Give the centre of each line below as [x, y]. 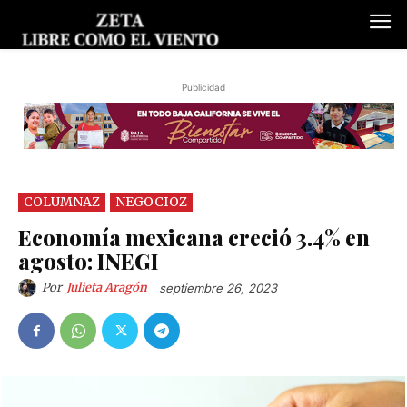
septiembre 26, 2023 [218, 288]
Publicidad [203, 88]
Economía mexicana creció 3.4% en [194, 237]
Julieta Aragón [107, 287]
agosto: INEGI [89, 260]
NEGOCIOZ [151, 201]
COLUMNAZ [62, 201]
